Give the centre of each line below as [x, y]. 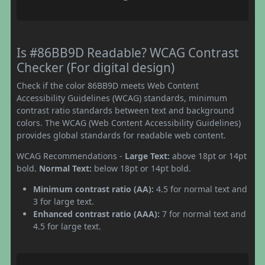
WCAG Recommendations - [71, 156]
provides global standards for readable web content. [121, 135]
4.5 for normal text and [201, 189]
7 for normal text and [203, 214]
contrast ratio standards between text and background [125, 110]
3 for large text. [64, 201]
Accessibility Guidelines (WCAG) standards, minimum [122, 98]
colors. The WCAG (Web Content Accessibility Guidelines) [129, 122]
